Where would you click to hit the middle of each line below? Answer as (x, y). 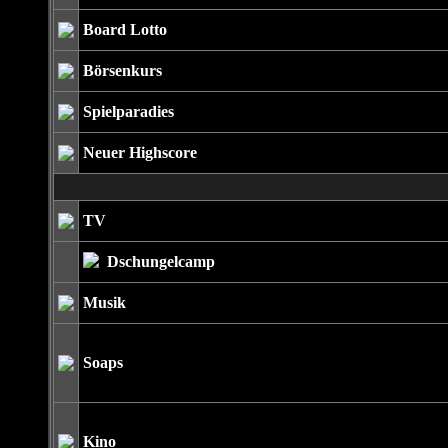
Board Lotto (124, 29)
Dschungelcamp (160, 261)
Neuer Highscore (139, 152)
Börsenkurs (122, 70)
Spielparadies (128, 111)
